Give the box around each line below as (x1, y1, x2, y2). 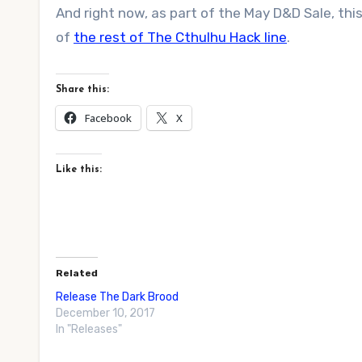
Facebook (85, 111, 132, 125)
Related (56, 267, 98, 279)
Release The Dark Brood (63, 290, 179, 304)
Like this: (56, 165, 102, 175)
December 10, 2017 (56, 306, 155, 320)
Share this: (56, 85, 109, 95)
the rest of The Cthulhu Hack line (74, 29, 287, 45)
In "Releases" (56, 322, 122, 336)
